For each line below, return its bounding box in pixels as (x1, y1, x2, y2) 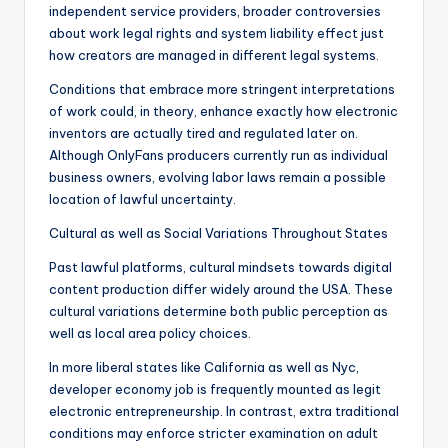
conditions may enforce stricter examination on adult (49, 425, 378, 442)
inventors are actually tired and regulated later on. (49, 125, 358, 142)
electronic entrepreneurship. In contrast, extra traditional (49, 403, 399, 420)
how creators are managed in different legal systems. (49, 47, 379, 64)
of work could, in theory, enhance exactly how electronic (49, 103, 398, 120)
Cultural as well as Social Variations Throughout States (49, 225, 388, 242)
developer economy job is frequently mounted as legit (49, 381, 381, 398)
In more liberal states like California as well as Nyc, (49, 359, 359, 376)
